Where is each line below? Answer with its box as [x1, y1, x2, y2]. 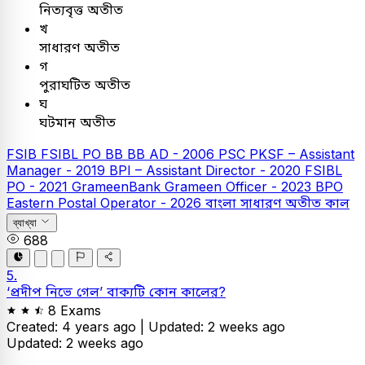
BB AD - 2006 [127, 146, 218, 162]
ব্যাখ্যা [13, 217, 37, 230]
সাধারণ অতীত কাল [240, 195, 350, 211]
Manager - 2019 [7, 162, 109, 178]
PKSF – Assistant [249, 146, 354, 162]
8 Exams [48, 301, 101, 319]
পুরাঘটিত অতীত [39, 77, 130, 93]
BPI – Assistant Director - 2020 [109, 162, 305, 178]
